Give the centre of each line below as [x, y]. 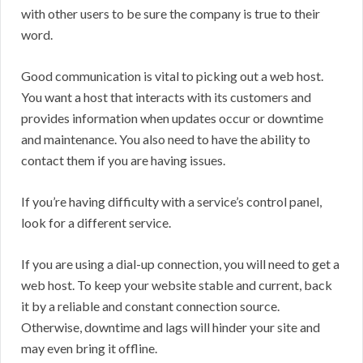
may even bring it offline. [89, 348]
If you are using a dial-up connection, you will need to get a [180, 264]
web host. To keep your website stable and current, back [177, 285]
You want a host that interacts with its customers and [166, 97]
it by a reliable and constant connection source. [150, 306]
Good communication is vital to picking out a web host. [172, 76]
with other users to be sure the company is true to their [171, 14]
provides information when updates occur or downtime [172, 118]
